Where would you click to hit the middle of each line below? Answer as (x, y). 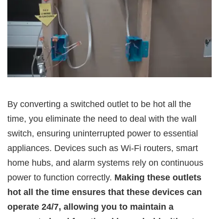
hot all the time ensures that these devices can (105, 192)
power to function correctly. (61, 177)
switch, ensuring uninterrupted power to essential (103, 133)
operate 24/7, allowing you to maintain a (90, 207)
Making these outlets (158, 177)
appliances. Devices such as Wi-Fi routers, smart (103, 148)
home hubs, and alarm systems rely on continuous (105, 163)
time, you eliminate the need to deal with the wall (102, 119)
